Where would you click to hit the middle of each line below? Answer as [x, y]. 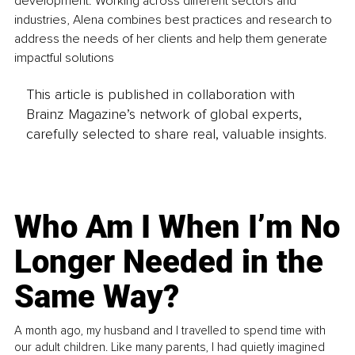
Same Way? [97, 297]
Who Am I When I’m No [177, 227]
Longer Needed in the [169, 262]
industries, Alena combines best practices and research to [175, 19]
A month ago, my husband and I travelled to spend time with [170, 331]
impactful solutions [64, 57]
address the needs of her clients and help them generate [172, 38]
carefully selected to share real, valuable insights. [176, 134]
